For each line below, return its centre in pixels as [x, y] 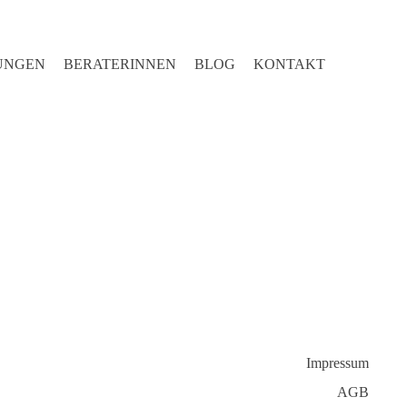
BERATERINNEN [120, 64]
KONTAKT [289, 64]
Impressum [338, 363]
